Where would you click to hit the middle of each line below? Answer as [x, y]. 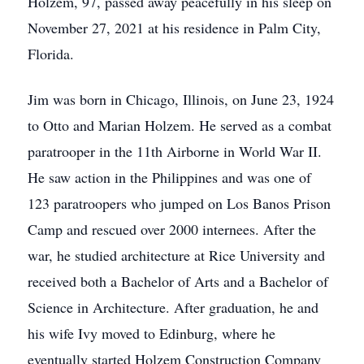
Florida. [51, 54]
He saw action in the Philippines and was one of [169, 177]
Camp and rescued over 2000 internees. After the [172, 229]
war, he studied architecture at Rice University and [176, 255]
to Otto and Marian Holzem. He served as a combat [180, 125]
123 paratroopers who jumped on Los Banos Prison [179, 203]
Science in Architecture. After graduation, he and [173, 307]
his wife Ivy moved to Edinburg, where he [152, 333]
